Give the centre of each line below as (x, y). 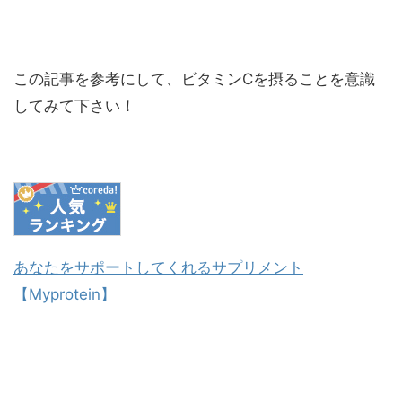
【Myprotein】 (65, 295)
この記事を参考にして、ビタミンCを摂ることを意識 (194, 79)
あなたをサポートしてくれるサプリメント (158, 268)
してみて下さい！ (74, 106)
